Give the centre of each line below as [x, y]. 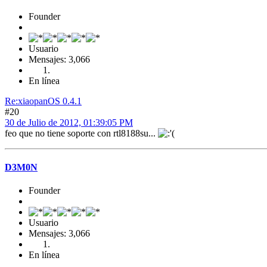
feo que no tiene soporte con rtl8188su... [81, 133]
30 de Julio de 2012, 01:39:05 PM [69, 122]
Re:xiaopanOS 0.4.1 [43, 101]
